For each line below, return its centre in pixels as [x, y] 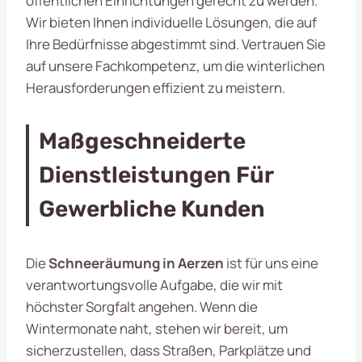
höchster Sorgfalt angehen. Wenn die [142, 306]
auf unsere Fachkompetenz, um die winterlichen [175, 65]
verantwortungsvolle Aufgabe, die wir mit [154, 284]
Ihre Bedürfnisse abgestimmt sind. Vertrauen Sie [176, 44]
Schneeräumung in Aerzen [136, 263]
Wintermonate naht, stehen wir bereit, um [157, 328]
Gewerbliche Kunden [152, 208]
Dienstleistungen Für [156, 175]
